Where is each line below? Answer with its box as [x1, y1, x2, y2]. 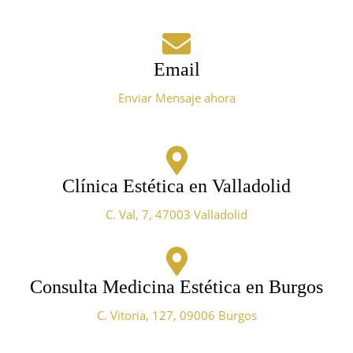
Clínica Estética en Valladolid [62, 176, 291, 197]
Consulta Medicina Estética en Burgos [30, 277, 323, 298]
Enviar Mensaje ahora [117, 90, 236, 106]
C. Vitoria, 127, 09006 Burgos [96, 307, 257, 324]
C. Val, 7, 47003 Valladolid [106, 206, 247, 223]
